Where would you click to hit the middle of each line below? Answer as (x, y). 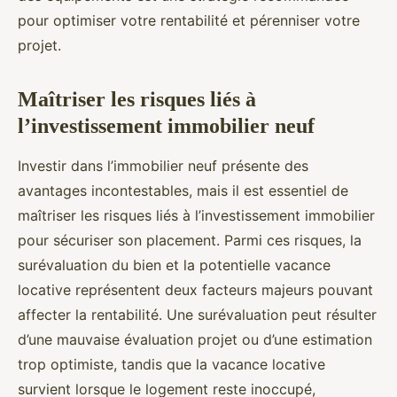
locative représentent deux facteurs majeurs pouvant (195, 290)
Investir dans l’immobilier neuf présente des (163, 166)
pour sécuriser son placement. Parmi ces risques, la (190, 240)
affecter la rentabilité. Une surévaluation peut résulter (197, 315)
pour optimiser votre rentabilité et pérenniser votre (189, 20)
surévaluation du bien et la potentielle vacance (174, 265)
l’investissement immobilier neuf (166, 126)
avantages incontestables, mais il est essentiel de (183, 191)
